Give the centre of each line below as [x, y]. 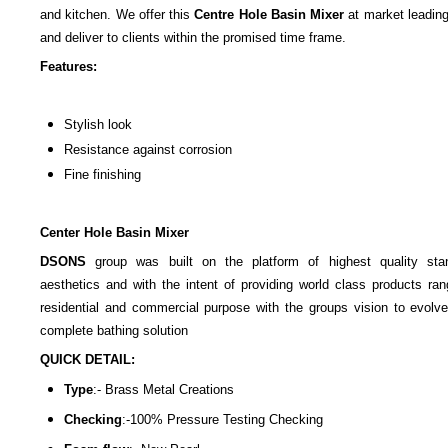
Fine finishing [102, 175]
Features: [68, 67]
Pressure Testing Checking [245, 420]
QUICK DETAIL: [87, 360]
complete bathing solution [114, 331]
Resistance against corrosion [148, 150]
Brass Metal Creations [169, 390]
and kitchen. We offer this [117, 15]
